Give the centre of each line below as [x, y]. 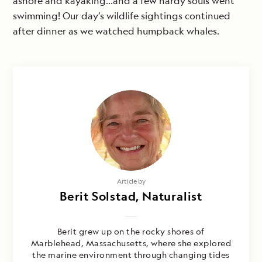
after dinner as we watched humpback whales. [116, 31]
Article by [131, 181]
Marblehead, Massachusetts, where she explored [131, 243]
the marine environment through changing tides [131, 255]
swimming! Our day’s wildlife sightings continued [122, 16]
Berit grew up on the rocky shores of [131, 232]
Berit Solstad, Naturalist [131, 196]
